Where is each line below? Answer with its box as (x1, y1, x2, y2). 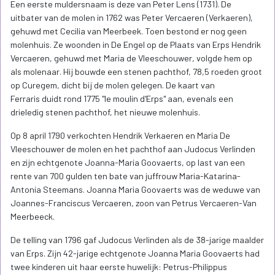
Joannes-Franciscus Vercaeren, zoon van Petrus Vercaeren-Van (10, 198, 257, 209)
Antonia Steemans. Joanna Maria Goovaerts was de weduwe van (10, 184, 260, 195)
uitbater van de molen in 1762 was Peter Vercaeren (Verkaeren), (10, 12, 253, 23)
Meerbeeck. (10, 211, 55, 222)
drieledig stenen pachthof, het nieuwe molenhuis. (10, 107, 200, 118)
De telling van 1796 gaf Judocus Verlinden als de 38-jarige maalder (10, 234, 264, 246)
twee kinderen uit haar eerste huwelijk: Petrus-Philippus (10, 261, 227, 273)
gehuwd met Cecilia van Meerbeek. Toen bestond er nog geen (10, 26, 247, 37)
